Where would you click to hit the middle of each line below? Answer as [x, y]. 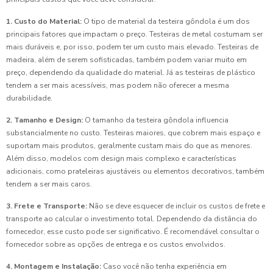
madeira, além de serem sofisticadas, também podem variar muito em [126, 60]
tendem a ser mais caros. [49, 184]
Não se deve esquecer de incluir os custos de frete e [176, 206]
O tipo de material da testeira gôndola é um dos [166, 22]
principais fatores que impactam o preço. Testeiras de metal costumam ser [134, 34]
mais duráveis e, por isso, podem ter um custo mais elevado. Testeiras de [132, 47]
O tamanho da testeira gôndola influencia [156, 120]
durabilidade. [29, 98]
